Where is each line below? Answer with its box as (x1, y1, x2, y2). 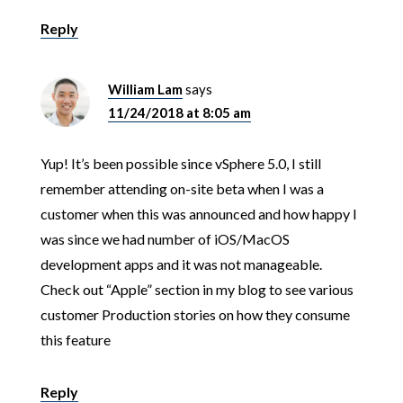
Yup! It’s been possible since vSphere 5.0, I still (40, 154, 321, 172)
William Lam (107, 80, 183, 97)
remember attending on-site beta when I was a (40, 179, 324, 197)
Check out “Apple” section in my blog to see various (40, 280, 354, 298)
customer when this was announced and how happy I (40, 204, 357, 222)
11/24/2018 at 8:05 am (107, 103, 251, 121)
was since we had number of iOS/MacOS (40, 229, 290, 247)
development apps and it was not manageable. (40, 255, 322, 273)
